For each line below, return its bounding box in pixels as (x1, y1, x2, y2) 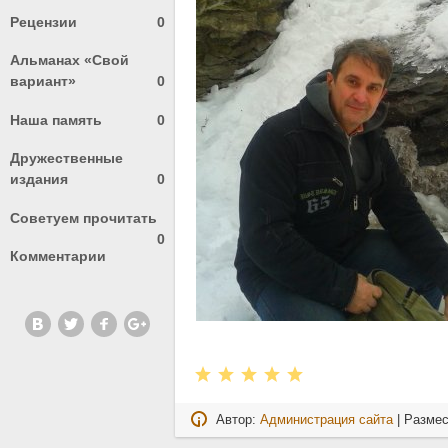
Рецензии (10, 13, 77, 30)
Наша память (10, 111, 102, 128)
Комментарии (10, 248, 106, 265)
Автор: (212, 412, 261, 427)
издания (10, 171, 68, 188)
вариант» (10, 73, 76, 90)
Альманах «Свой (10, 52, 129, 69)
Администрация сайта (260, 412, 394, 427)
